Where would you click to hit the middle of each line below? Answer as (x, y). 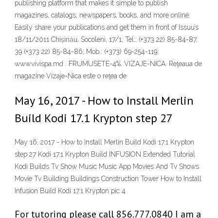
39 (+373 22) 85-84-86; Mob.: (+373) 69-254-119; (87, 52)
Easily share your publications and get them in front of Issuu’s (107, 27)
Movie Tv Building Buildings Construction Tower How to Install (108, 179)
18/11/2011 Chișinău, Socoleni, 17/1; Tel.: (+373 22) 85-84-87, (106, 39)
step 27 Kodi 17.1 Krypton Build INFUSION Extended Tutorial (105, 154)
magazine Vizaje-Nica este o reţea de (71, 76)
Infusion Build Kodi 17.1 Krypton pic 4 (70, 191)
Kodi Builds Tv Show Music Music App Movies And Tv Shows (107, 167)
